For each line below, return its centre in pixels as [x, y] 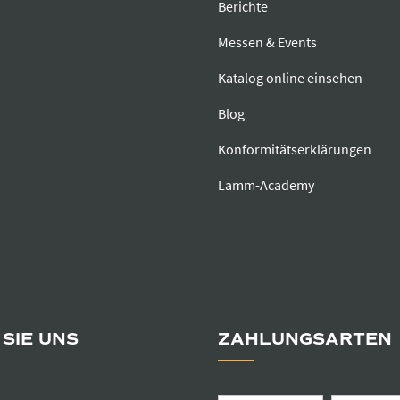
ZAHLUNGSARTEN [305, 340]
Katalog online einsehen [290, 78]
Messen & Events [267, 42]
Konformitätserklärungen [295, 150]
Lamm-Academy [266, 185]
